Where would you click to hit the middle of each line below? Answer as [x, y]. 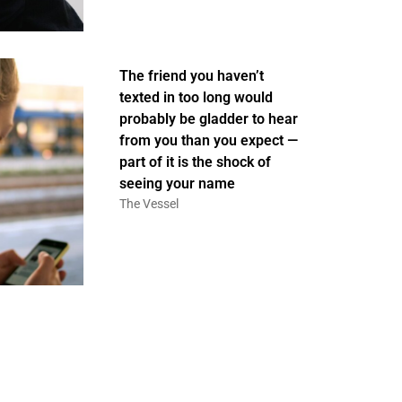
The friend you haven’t [191, 76]
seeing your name [177, 184]
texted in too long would [196, 97]
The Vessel [149, 204]
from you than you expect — [208, 140]
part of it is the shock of [195, 162]
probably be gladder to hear [208, 119]
